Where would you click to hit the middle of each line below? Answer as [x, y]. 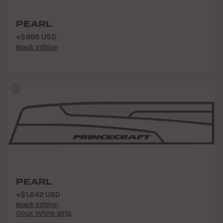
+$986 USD [36, 37]
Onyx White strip [44, 214]
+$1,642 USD [38, 194]
